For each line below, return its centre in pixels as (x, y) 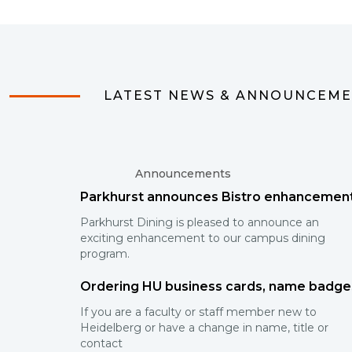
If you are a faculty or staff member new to (198, 312)
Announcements (183, 174)
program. (105, 254)
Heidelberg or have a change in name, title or (204, 328)
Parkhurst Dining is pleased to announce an (200, 222)
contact (101, 343)
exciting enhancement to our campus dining (203, 238)
